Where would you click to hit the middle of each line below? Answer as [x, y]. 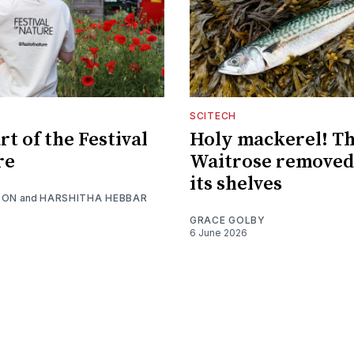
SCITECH [213, 116]
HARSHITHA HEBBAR [94, 198]
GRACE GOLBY [228, 220]
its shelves [236, 185]
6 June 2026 [218, 233]
